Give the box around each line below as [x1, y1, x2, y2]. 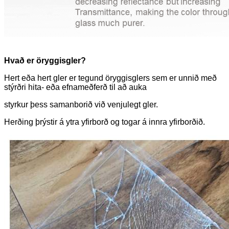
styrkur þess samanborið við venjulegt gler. [4, 100, 158, 109]
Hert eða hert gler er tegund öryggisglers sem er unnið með [4, 73, 217, 82]
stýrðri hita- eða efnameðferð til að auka [4, 82, 147, 91]
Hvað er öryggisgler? [4, 56, 86, 65]
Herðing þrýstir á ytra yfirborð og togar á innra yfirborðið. [4, 117, 205, 126]
